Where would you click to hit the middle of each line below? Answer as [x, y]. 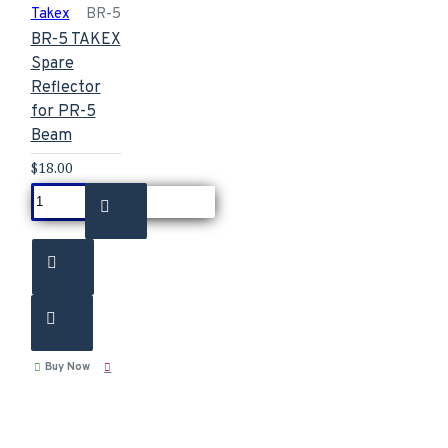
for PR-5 [63, 111]
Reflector [65, 87]
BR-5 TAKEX [75, 39]
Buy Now [67, 366]
